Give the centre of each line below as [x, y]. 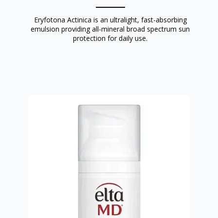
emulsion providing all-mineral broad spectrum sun [110, 29]
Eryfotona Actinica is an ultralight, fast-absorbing [110, 19]
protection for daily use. [110, 38]
